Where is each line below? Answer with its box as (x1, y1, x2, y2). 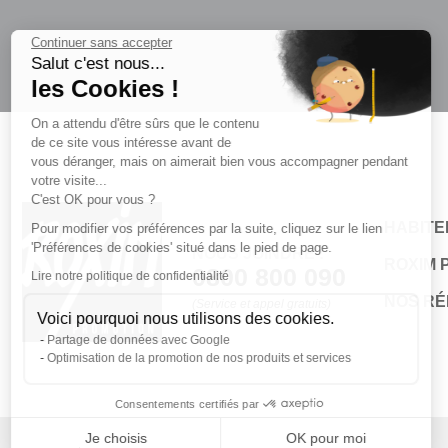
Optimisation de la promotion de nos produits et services (56, 350, 360, 365)
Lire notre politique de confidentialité (40, 268, 238, 283)
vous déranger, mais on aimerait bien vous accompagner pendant (40, 153, 417, 169)
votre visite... (40, 172, 116, 188)
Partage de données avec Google (56, 332, 239, 347)
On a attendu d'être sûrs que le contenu (40, 115, 268, 131)
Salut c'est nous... (40, 53, 174, 73)
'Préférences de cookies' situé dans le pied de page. (40, 239, 341, 255)
